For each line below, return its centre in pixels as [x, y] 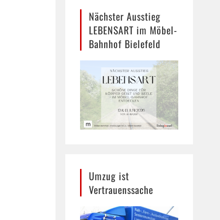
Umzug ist [109, 176]
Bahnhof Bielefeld [125, 44]
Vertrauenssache [121, 189]
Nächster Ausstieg [125, 16]
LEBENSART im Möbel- [133, 30]
